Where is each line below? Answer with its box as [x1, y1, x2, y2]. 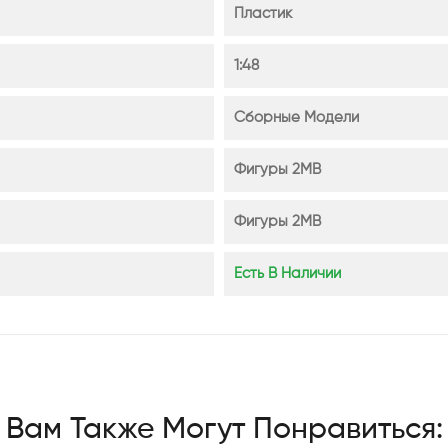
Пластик [234, 5, 292, 21]
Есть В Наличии [234, 265, 341, 281]
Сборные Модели [234, 109, 359, 125]
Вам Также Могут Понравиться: [5, 414, 443, 445]
